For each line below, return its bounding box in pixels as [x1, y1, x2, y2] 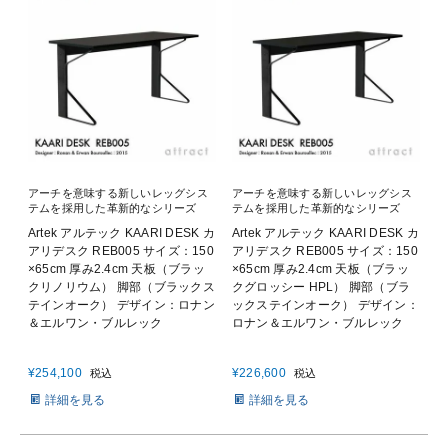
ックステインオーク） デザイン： [232, 297, 419, 312]
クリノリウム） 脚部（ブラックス [28, 279, 215, 294]
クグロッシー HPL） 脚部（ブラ [232, 279, 411, 294]
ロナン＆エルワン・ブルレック [232, 315, 404, 330]
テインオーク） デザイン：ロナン [28, 297, 215, 312]
